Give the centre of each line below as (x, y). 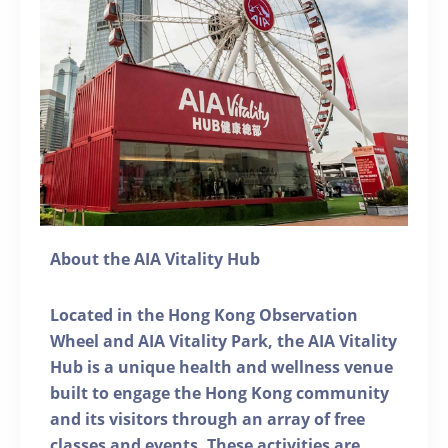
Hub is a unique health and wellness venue (221, 367)
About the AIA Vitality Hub (155, 259)
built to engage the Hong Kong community (219, 393)
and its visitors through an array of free (207, 419)
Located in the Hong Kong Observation (204, 315)
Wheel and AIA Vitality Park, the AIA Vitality (223, 341)
